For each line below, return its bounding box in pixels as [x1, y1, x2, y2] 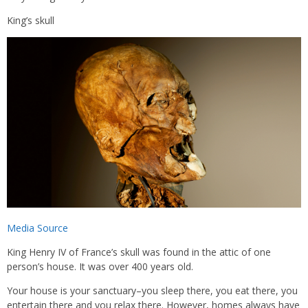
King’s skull [7, 13, 54, 27]
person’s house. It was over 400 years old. [7, 260, 193, 274]
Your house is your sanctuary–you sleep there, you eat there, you [7, 284, 298, 298]
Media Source [7, 221, 68, 235]
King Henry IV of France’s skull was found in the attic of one [7, 245, 271, 259]
